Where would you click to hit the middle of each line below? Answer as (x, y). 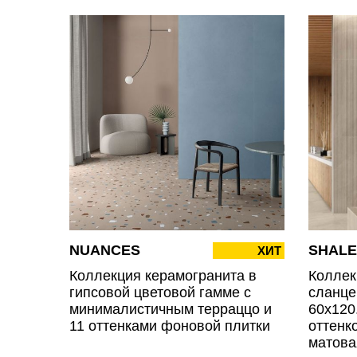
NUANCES (105, 250)
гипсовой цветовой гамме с (160, 292)
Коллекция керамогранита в (163, 275)
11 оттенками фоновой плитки (170, 326)
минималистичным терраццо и (171, 309)
